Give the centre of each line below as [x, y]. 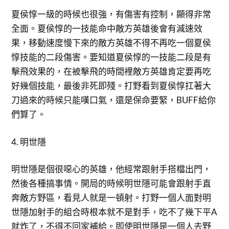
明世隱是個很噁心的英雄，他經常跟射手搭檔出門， [111, 169]
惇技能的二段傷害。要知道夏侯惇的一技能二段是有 [111, 57]
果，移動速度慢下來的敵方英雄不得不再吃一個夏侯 [111, 43]
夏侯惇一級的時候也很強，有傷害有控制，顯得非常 [111, 14]
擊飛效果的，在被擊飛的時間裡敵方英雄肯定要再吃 [111, 71]
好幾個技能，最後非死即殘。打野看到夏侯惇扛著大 [111, 86]
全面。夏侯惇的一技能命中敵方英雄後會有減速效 [107, 28]
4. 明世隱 [29, 142]
